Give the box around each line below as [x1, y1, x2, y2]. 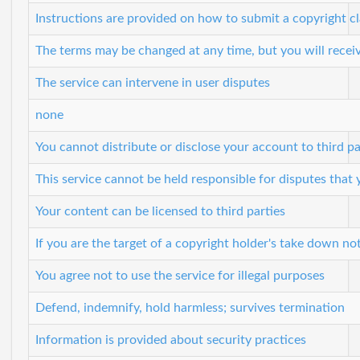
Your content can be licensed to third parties [35, 204, 285, 218]
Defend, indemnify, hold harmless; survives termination [35, 301, 345, 314]
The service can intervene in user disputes [35, 76, 270, 89]
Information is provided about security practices [35, 333, 306, 346]
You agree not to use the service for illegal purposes [35, 268, 325, 282]
